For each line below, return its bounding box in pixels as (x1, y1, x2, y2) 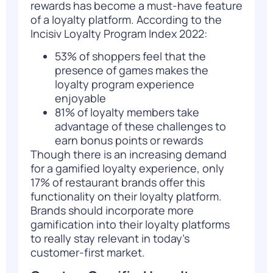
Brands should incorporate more (30, 203, 194, 218)
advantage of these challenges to (55, 119, 226, 134)
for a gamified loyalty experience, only (30, 161, 224, 176)
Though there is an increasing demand (30, 147, 227, 162)
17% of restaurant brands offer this (30, 175, 205, 190)
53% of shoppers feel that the (55, 49, 206, 64)
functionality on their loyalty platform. (30, 189, 222, 204)
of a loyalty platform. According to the (30, 12, 222, 27)
